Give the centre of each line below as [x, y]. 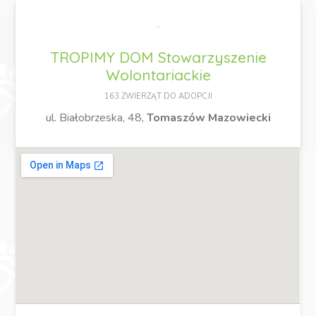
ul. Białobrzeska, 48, [96, 118]
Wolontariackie [158, 75]
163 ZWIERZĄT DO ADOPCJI [158, 97]
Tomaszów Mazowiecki [208, 118]
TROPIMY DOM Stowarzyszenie [158, 57]
